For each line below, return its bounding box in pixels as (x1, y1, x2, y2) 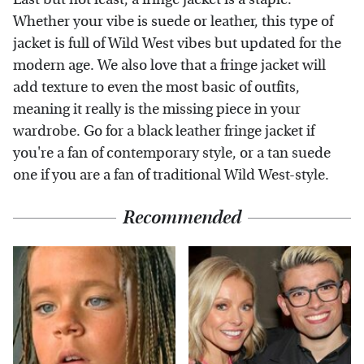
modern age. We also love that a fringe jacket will (13, 56, 326, 74)
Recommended (123, 206, 241, 228)
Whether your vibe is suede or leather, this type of (13, 12, 333, 30)
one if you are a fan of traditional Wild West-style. (13, 166, 329, 184)
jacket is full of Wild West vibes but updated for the (13, 34, 341, 52)
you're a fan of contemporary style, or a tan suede (13, 144, 331, 162)
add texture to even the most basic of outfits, (13, 78, 300, 96)
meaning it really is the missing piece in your (13, 100, 301, 118)
